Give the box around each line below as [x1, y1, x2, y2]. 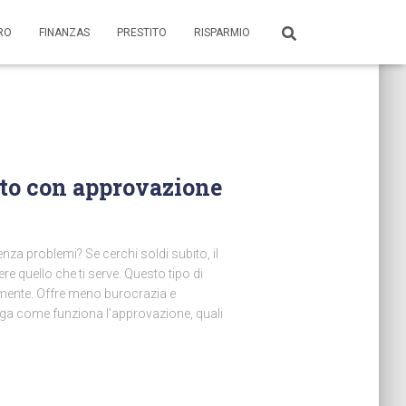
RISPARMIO [194, 26, 250, 39]
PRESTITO [117, 26, 167, 39]
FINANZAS [39, 26, 90, 39]
